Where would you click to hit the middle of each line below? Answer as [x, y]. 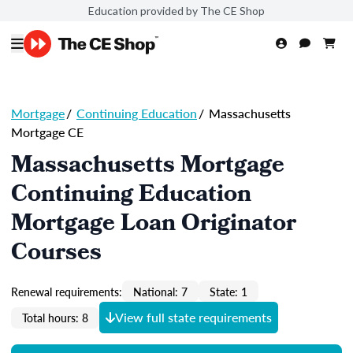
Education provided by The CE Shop [176, 10]
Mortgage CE [47, 132]
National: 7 [160, 291]
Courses [56, 255]
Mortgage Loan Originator [154, 225]
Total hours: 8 [55, 318]
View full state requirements [193, 317]
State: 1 [229, 291]
